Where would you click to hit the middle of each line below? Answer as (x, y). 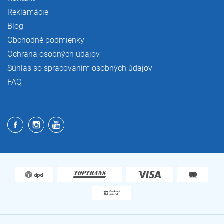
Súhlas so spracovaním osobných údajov (80, 68)
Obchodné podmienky (46, 40)
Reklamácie (28, 12)
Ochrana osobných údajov (54, 54)
